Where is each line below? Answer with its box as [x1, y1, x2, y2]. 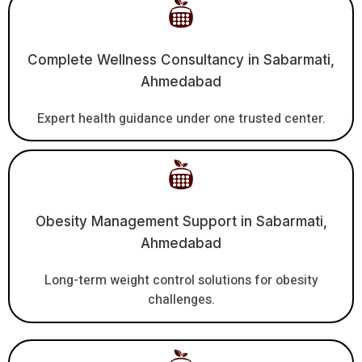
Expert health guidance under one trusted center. [36, 108, 326, 128]
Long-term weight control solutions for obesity [44, 271, 318, 291]
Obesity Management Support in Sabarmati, [35, 213, 327, 230]
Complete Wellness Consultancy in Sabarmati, [27, 51, 335, 68]
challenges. [147, 290, 215, 310]
